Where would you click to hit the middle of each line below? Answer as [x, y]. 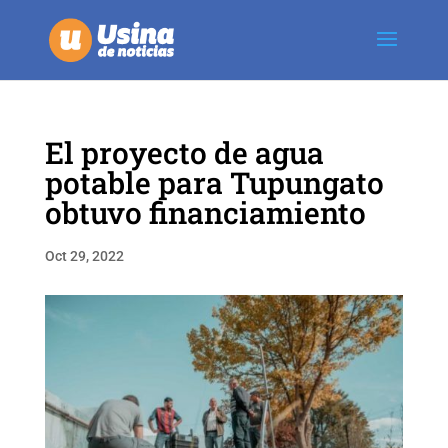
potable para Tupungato [214, 182]
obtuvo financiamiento [205, 212]
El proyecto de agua [184, 152]
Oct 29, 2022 [84, 256]
